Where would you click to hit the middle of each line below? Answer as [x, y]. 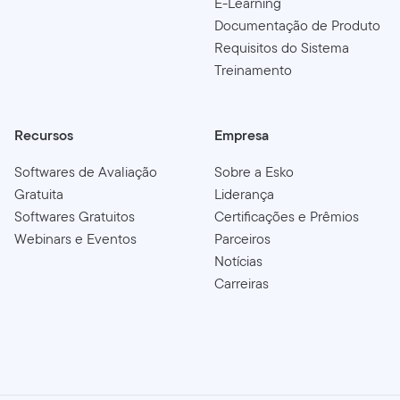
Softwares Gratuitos [75, 216]
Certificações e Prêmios [287, 216]
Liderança [244, 194]
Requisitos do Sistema [282, 47]
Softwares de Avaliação [86, 171]
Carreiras [242, 283]
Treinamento [253, 70]
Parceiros [242, 238]
